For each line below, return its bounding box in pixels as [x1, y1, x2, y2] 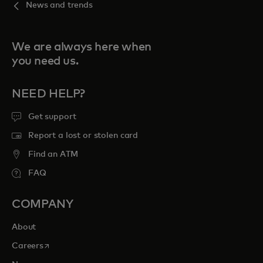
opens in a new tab [43, 241, 118, 249]
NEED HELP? [12, 88, 85, 100]
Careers [12, 242, 44, 250]
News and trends [26, 1, 93, 9]
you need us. [12, 55, 79, 67]
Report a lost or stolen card [28, 131, 139, 140]
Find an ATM [28, 150, 78, 159]
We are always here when [12, 41, 151, 53]
